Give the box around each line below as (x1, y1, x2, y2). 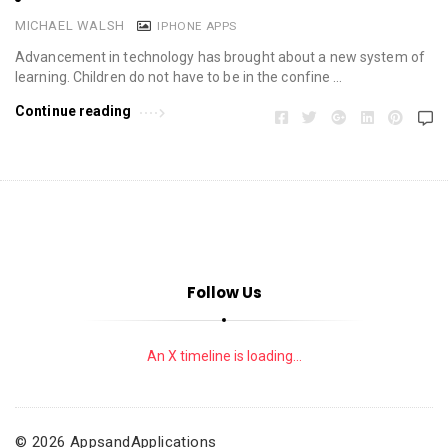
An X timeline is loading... (146, 347, 302, 364)
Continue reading (15, 102, 132, 119)
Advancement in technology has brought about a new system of (15, 48, 425, 65)
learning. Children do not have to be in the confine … (15, 68, 343, 85)
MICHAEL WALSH (15, 17, 125, 33)
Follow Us (186, 281, 262, 303)
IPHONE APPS (157, 18, 238, 33)
